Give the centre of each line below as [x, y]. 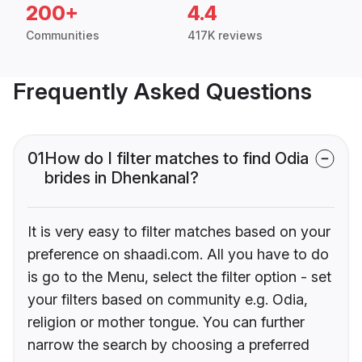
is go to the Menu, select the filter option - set [179, 277]
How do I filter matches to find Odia [177, 159]
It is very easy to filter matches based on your [179, 232]
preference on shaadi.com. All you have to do [178, 255]
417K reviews [225, 36]
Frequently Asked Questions [162, 92]
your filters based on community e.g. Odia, [168, 300]
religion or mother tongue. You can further [166, 322]
